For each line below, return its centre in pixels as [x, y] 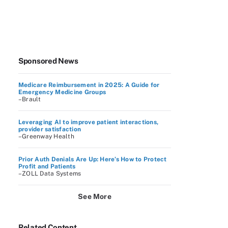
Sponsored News [48, 61]
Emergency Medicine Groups [62, 92]
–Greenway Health [46, 136]
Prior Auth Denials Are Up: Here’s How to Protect [93, 159]
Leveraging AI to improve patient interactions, [89, 122]
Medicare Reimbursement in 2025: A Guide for [89, 85]
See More [95, 196]
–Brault [30, 99]
